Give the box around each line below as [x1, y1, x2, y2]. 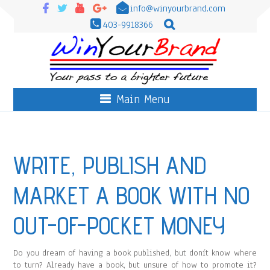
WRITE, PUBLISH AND [13, 151, 207, 180]
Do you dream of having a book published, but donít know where [13, 247, 257, 259]
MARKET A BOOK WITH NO [13, 181, 250, 210]
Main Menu [116, 92, 170, 107]
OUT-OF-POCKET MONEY [13, 212, 226, 240]
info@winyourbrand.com [130, 1, 226, 15]
